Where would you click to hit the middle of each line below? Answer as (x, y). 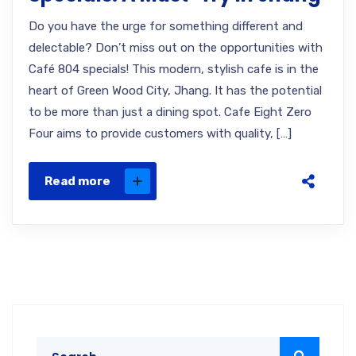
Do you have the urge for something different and (166, 26)
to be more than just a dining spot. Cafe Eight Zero (170, 112)
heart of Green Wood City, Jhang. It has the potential (175, 91)
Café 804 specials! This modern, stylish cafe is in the (174, 69)
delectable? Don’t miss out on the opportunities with (176, 48)
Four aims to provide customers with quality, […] (160, 133)
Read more (77, 181)
